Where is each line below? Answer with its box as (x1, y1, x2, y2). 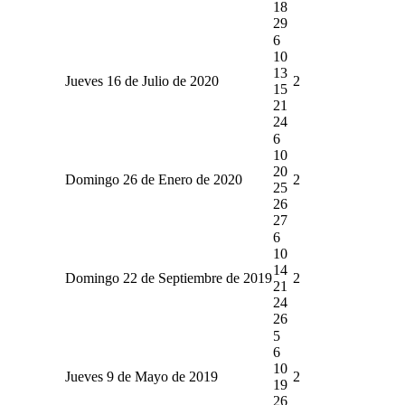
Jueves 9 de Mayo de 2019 (64, 368, 218, 384)
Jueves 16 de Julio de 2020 (64, 72, 219, 89)
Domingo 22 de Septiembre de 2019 (64, 269, 272, 286)
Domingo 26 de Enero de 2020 (64, 171, 242, 187)
